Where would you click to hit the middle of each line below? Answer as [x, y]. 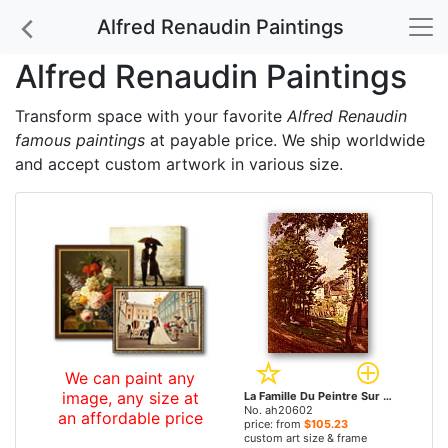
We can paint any [130, 378]
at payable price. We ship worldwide [285, 140]
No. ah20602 [278, 410]
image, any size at [130, 398]
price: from [274, 424]
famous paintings [80, 140]
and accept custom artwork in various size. [179, 164]
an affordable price [130, 418]
